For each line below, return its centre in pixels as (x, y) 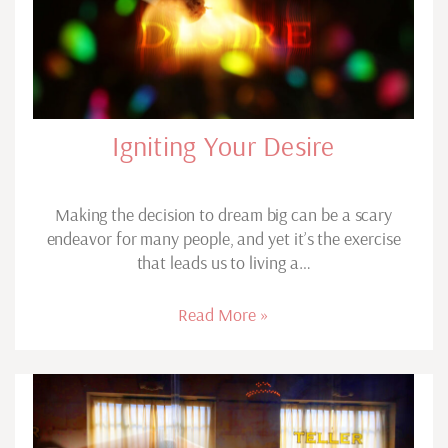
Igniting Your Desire (223, 145)
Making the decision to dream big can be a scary (223, 214)
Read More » (223, 314)
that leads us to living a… (223, 262)
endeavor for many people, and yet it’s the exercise (223, 238)
